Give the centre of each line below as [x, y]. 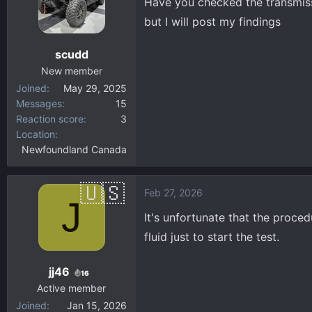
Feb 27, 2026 [173, 193]
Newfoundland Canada [74, 149]
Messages [39, 103]
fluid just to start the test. [212, 237]
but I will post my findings [212, 22]
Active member [71, 288]
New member [71, 71]
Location [36, 134]
